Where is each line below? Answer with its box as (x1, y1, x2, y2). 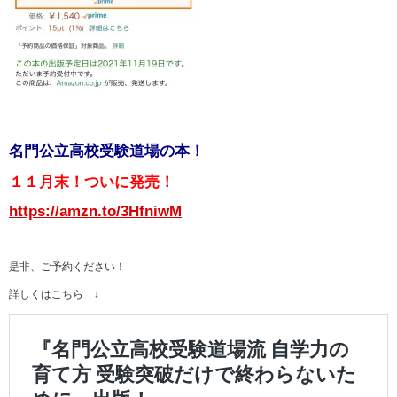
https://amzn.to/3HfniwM (9, 203, 182, 220)
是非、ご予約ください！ (9, 261, 126, 273)
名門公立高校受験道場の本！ (9, 143, 205, 160)
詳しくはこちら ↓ (9, 288, 99, 300)
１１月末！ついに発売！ (9, 174, 175, 191)
